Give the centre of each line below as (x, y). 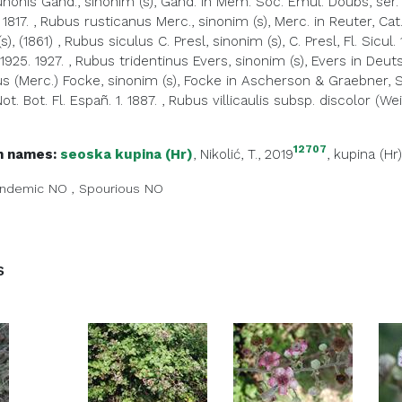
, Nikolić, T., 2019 (243, 154)
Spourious (109, 188)
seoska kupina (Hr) (127, 154)
